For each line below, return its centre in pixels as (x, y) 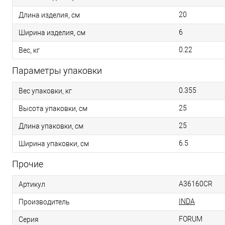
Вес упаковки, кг (45, 91)
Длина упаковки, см (51, 126)
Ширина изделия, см (52, 32)
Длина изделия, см (49, 15)
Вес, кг (29, 50)
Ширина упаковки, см (54, 143)
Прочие (28, 164)
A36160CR (196, 184)
